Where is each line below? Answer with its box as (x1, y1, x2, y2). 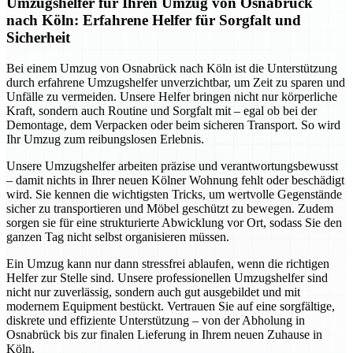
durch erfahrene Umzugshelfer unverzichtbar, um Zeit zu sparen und (6, 76, 345, 90)
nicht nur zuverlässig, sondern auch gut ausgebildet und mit (6, 285, 300, 299)
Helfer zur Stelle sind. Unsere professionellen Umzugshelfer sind (6, 271, 328, 285)
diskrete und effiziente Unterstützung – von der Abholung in (6, 314, 305, 328)
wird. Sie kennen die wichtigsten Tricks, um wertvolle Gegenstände (6, 188, 342, 202)
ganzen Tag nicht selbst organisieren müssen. (6, 230, 229, 244)
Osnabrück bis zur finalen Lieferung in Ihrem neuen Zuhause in (6, 328, 322, 342)
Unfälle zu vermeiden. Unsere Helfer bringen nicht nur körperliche (6, 90, 337, 104)
